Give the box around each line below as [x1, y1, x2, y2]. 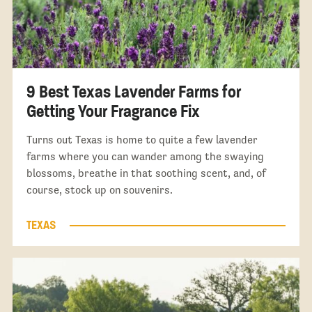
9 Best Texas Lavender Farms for [26, 81, 241, 103]
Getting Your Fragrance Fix [26, 100, 200, 123]
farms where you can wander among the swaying [26, 150, 264, 163]
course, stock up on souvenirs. [26, 184, 173, 196]
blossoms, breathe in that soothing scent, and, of [26, 167, 266, 180]
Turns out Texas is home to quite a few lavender [26, 134, 258, 146]
